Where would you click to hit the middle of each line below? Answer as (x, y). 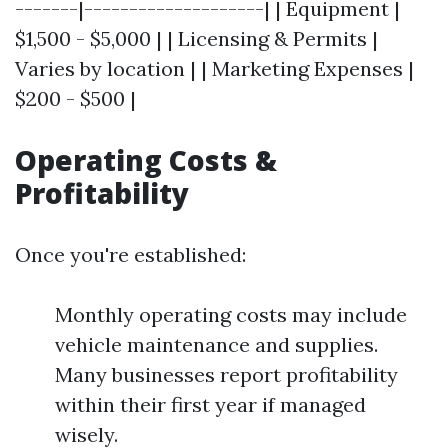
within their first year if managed (210, 404)
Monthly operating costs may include (231, 314)
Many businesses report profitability (226, 374)
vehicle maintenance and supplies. (216, 344)
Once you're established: (130, 254)
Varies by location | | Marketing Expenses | (214, 68)
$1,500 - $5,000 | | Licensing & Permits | (196, 38)
